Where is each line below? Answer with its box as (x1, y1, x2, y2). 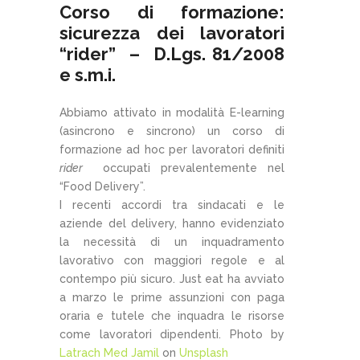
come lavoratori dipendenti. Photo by (59, 327, 284, 341)
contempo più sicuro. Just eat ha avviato (59, 272, 284, 285)
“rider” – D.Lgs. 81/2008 (59, 43, 284, 64)
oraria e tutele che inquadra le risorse (59, 309, 284, 322)
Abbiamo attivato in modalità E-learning (59, 105, 284, 119)
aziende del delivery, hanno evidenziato (59, 216, 284, 230)
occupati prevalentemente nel (92, 161, 284, 174)
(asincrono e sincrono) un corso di (59, 124, 284, 137)
